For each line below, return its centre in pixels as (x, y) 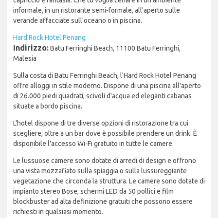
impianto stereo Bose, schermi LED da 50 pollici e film (93, 191)
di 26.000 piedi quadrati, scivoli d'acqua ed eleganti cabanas (102, 96)
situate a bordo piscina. (48, 106)
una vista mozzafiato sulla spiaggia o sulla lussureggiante (100, 171)
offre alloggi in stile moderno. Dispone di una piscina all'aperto (107, 86)
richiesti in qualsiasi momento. (58, 212)
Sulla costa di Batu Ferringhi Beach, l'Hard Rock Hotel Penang (105, 76)
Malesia (25, 59)
